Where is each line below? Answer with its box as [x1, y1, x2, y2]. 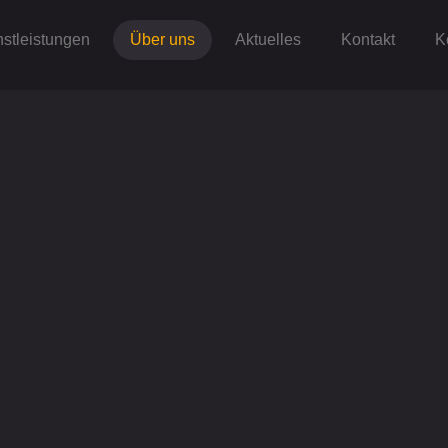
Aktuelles [235, 31, 301, 48]
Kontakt [341, 31, 395, 48]
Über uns [130, 31, 195, 48]
